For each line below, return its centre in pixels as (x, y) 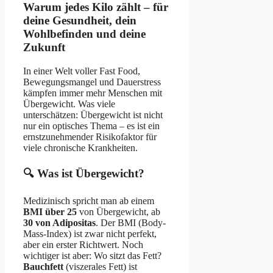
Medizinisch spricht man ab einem (89, 201)
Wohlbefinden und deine (84, 34)
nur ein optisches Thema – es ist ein (91, 126)
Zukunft (44, 48)
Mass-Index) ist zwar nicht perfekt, (90, 234)
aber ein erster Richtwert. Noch (83, 245)
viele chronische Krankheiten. (80, 147)
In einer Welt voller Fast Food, (82, 71)
